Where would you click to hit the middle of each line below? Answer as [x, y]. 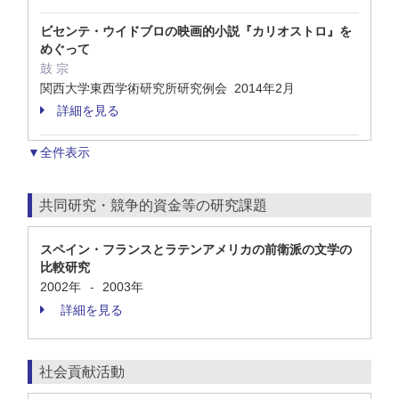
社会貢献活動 [82, 372]
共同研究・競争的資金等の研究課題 [153, 205]
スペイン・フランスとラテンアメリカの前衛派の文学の [196, 249]
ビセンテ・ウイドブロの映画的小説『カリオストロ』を [196, 31]
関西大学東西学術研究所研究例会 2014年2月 [169, 88]
